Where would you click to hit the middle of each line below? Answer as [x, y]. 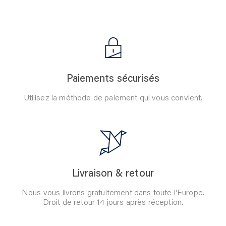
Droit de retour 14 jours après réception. [113, 203]
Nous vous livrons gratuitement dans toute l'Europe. [113, 193]
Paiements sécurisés [113, 79]
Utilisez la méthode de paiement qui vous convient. [113, 99]
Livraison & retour [113, 174]
